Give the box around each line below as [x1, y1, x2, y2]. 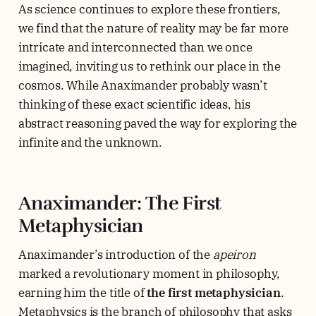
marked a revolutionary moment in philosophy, [18, 266, 281, 282]
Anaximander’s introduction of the [18, 247, 213, 263]
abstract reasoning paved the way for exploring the [18, 116, 298, 132]
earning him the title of [18, 285, 147, 301]
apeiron [212, 247, 256, 263]
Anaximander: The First [18, 191, 221, 216]
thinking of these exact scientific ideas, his [18, 97, 251, 113]
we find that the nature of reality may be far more [18, 20, 289, 37]
